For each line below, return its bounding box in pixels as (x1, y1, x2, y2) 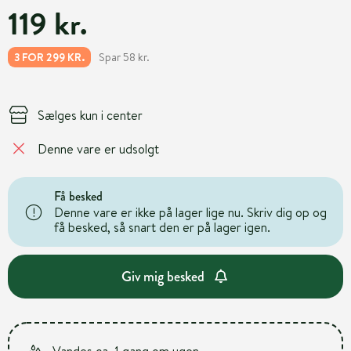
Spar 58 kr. (99, 49, 150, 65)
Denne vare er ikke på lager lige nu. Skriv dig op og (54, 204, 327, 221)
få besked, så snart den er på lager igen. (54, 219, 270, 236)
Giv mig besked (121, 266, 204, 287)
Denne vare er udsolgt (38, 139, 159, 157)
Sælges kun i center (38, 106, 143, 124)
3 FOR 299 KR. (14, 49, 85, 65)
